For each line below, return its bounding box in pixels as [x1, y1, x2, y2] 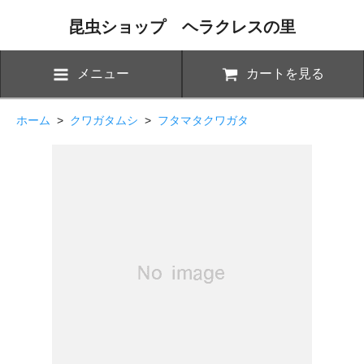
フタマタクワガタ [158, 113, 249, 127]
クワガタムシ [70, 113, 138, 127]
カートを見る [246, 66, 324, 80]
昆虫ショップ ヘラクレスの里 [68, 18, 296, 36]
